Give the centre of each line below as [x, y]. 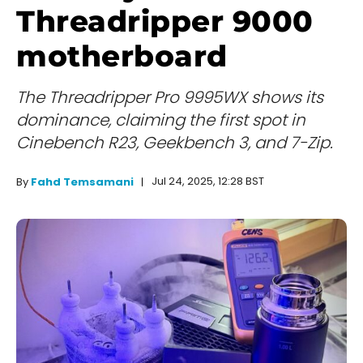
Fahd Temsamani [82, 182]
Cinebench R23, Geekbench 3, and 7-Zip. [175, 143]
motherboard [122, 56]
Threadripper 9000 [165, 21]
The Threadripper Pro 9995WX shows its [170, 98]
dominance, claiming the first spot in [161, 120]
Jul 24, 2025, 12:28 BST [208, 181]
